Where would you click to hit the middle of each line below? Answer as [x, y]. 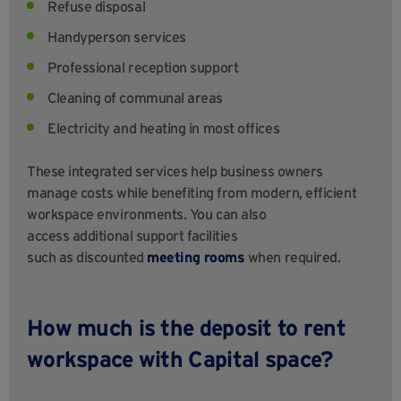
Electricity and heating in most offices [164, 128]
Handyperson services [117, 37]
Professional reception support [143, 68]
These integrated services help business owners [175, 171]
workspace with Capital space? [180, 359]
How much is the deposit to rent [186, 328]
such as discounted [87, 257]
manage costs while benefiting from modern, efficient [192, 193]
